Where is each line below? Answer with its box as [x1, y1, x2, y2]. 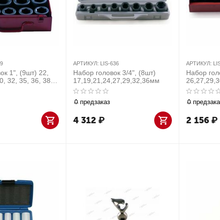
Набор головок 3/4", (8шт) [73, 69, 156, 77]
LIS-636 [100, 60, 119, 66]
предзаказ [80, 98, 110, 106]
